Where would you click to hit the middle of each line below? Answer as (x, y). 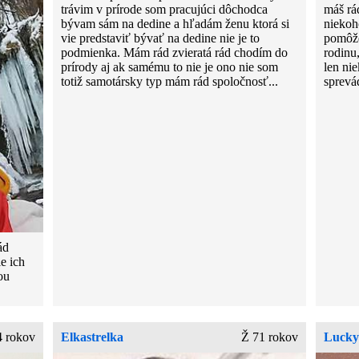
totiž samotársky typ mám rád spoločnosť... (170, 81)
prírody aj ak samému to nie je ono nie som (170, 67)
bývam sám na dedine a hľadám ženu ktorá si (175, 23)
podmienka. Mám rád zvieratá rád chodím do (175, 52)
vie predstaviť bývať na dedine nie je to (161, 38)
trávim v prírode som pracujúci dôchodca (165, 9)
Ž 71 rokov (269, 337)
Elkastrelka (93, 337)
